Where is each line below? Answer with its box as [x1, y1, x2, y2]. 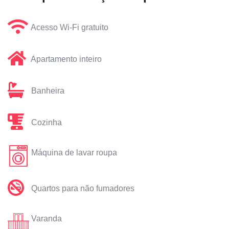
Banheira [31, 86, 64, 96]
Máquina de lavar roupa [31, 148, 117, 157]
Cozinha [31, 118, 62, 127]
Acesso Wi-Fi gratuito [31, 23, 108, 32]
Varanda [31, 214, 62, 223]
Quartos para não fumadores [31, 184, 134, 193]
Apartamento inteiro [31, 55, 102, 64]
